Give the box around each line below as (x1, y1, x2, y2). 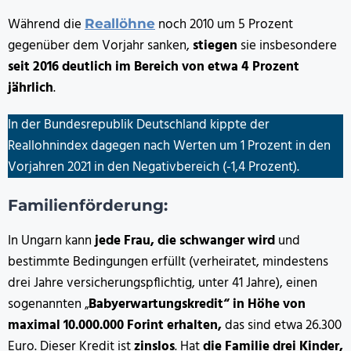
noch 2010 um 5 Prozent (158, 14, 293, 36)
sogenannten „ (8, 294, 89, 316)
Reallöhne (85, 16, 155, 32)
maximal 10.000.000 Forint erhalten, (8, 315, 222, 337)
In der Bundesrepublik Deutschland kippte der (8, 114, 270, 136)
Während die (8, 14, 81, 36)
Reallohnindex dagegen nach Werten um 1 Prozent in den (8, 136, 331, 157)
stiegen (193, 35, 237, 57)
